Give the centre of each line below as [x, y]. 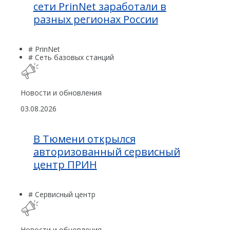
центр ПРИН [65, 164]
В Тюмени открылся [84, 139]
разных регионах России [95, 19]
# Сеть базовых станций [71, 57]
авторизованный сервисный [107, 151]
